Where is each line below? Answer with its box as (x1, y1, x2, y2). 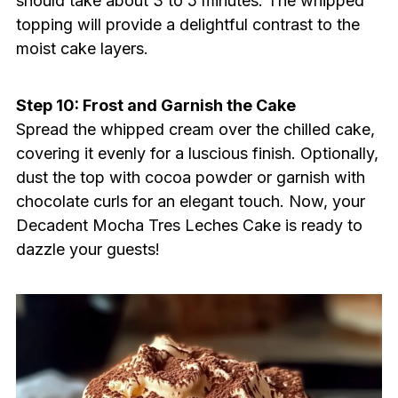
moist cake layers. (15, 39, 148, 59)
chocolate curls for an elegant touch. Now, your (15, 192, 365, 211)
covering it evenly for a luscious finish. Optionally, (15, 144, 378, 163)
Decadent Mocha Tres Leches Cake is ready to (15, 216, 362, 235)
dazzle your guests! (15, 240, 160, 259)
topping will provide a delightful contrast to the (15, 15, 360, 35)
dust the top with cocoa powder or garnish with (15, 168, 365, 187)
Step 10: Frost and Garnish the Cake (15, 96, 296, 115)
